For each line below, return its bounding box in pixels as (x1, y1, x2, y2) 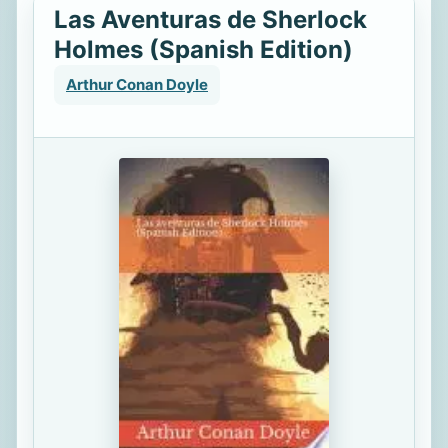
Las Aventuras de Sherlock (54, 5, 367, 34)
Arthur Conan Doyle (66, 75, 208, 94)
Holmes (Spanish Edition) (54, 35, 353, 64)
